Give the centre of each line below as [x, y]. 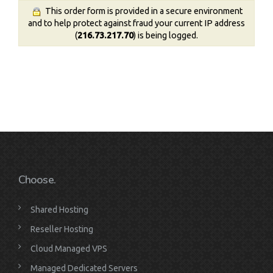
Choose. [37, 180]
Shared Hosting [59, 210]
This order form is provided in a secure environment [142, 11]
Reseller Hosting [62, 229]
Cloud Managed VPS [69, 249]
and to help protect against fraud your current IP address [136, 23]
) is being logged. [166, 36]
